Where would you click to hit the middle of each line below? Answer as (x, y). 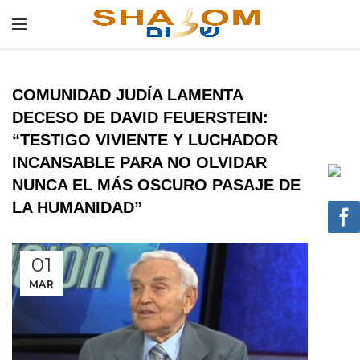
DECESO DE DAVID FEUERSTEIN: (140, 117)
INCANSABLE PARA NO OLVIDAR (139, 162)
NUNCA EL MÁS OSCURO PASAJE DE (156, 185)
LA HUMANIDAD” (77, 207)
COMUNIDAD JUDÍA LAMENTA (127, 95)
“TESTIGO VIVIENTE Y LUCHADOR (145, 140)
